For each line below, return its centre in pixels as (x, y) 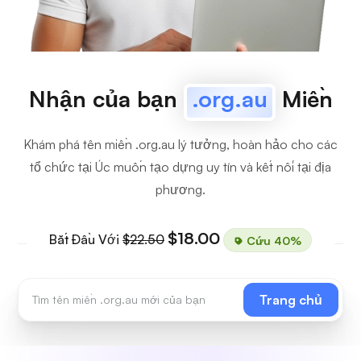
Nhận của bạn (106, 99)
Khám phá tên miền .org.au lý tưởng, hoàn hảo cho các (180, 144)
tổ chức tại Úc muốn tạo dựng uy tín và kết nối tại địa (180, 167)
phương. (180, 189)
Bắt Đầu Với (86, 239)
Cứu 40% (272, 240)
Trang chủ (291, 300)
